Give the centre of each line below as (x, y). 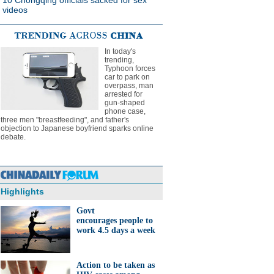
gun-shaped (125, 103)
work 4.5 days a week (116, 230)
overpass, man (129, 86)
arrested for (124, 94)
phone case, (125, 111)
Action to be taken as (116, 265)
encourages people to (115, 220)
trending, (119, 60)
